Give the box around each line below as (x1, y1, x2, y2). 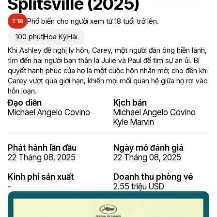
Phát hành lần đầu (8, 143, 77, 153)
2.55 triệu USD (113, 182, 164, 191)
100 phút (15, 32, 43, 41)
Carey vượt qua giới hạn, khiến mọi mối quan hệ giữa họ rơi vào (8, 76, 208, 85)
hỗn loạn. (8, 86, 37, 95)
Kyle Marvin (113, 117, 154, 127)
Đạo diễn (8, 98, 42, 108)
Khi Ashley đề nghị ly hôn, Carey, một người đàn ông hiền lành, (8, 46, 207, 55)
